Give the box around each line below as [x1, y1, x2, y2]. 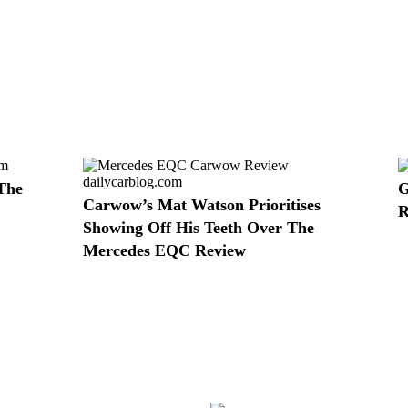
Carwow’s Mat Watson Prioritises [82, 195, 321, 214]
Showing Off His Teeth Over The [82, 218, 314, 237]
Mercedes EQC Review [82, 240, 246, 260]
